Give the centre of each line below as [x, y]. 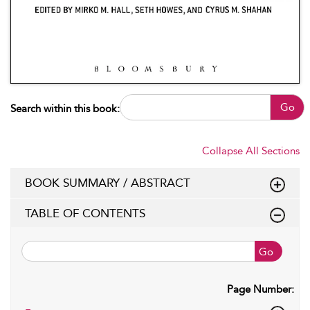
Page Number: [261, 289]
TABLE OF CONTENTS [85, 213]
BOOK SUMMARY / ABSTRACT [108, 183]
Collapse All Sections [251, 151]
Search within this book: [65, 109]
